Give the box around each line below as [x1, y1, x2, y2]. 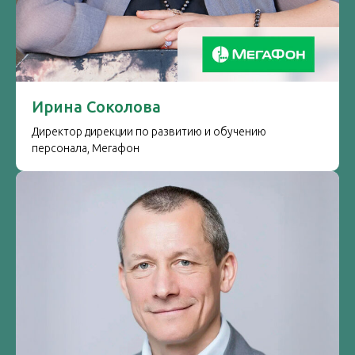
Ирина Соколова [32, 97, 161, 116]
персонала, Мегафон [32, 142, 139, 155]
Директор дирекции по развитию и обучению [32, 125, 266, 138]
